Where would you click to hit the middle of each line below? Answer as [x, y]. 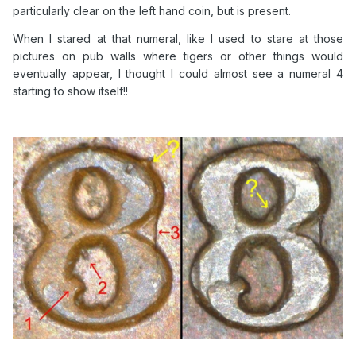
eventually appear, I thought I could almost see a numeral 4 [178, 73]
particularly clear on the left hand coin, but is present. [152, 10]
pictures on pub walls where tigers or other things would [178, 56]
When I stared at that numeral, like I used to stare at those [178, 38]
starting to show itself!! [75, 91]
